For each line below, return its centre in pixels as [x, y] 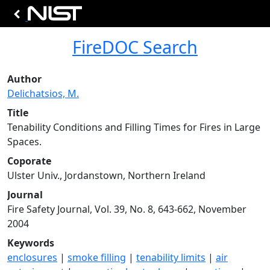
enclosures [32, 257]
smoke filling [97, 257]
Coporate [29, 161]
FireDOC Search [135, 47]
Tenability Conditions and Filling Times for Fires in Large [134, 127]
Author [24, 79]
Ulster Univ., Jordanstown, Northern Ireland [106, 175]
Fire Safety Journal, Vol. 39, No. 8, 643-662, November [127, 209]
